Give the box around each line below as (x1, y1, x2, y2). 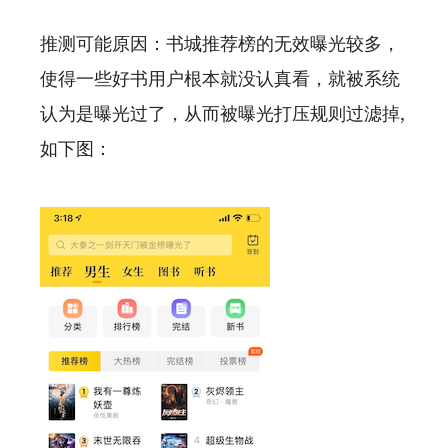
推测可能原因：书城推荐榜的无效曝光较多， (40, 33, 400, 56)
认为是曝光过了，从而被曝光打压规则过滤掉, (40, 103, 405, 126)
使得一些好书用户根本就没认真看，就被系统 (40, 68, 400, 91)
